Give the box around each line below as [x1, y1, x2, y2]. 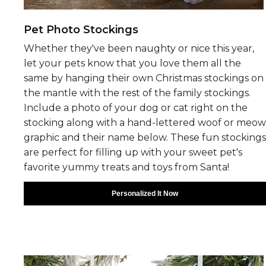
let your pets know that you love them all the [24, 57, 241, 69]
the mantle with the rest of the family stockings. [24, 87, 251, 99]
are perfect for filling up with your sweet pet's [24, 146, 242, 158]
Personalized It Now [112, 189, 178, 198]
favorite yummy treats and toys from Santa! [24, 161, 229, 173]
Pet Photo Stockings [24, 23, 138, 36]
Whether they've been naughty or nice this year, [24, 42, 254, 54]
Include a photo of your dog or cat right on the [24, 102, 248, 113]
